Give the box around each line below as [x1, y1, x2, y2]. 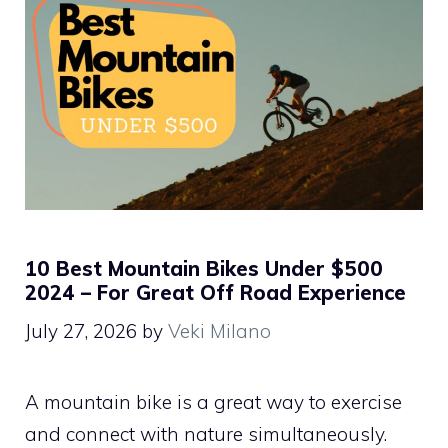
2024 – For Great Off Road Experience [25, 279, 406, 305]
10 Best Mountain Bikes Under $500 [25, 255, 383, 281]
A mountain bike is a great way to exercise [25, 390, 402, 415]
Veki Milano [168, 319, 271, 344]
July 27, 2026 [25, 319, 137, 344]
